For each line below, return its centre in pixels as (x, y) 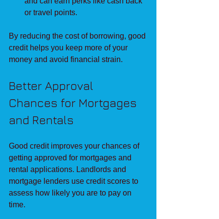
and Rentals (41, 120)
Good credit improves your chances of (75, 146)
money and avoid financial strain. (66, 59)
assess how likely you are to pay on (71, 193)
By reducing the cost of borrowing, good (78, 36)
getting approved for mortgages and (71, 157)
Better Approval (53, 85)
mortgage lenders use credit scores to (75, 181)
